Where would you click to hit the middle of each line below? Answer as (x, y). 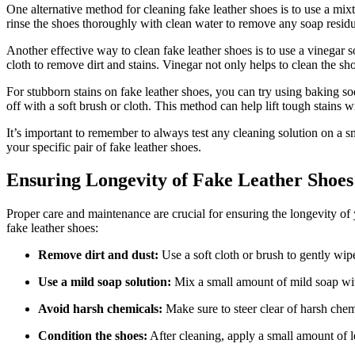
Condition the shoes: (93, 336)
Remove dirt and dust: (98, 255)
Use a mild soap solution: (105, 282)
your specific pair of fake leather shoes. (104, 147)
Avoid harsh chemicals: (100, 309)
